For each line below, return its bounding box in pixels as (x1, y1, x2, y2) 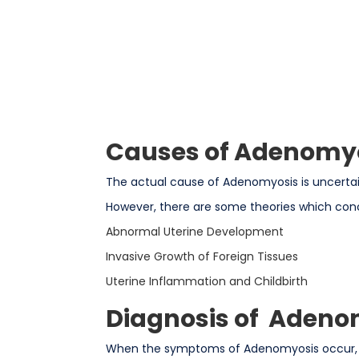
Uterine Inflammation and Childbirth (105, 273, 308, 289)
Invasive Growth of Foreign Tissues (105, 248, 298, 264)
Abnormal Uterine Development (105, 224, 284, 240)
